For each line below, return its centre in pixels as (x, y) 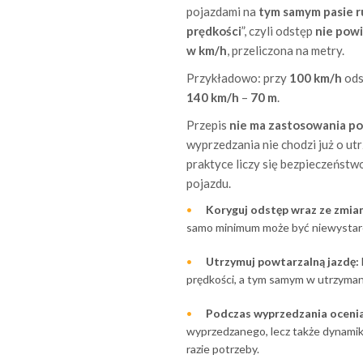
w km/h (206, 50)
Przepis (207, 124)
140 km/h (212, 97)
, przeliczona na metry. (285, 50)
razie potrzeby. (222, 348)
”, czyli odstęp (278, 30)
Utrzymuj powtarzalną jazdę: (282, 261)
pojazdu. (208, 183)
